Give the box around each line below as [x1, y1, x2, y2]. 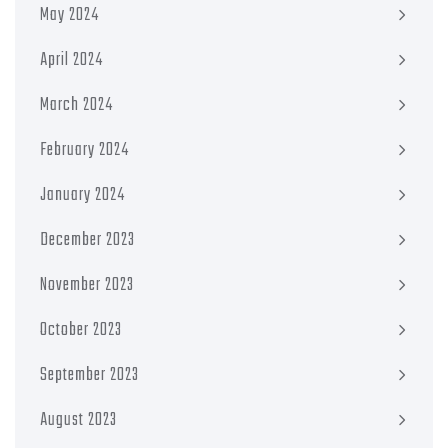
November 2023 [40, 270, 134, 300]
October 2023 [40, 315, 122, 345]
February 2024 [40, 135, 129, 165]
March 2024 [40, 90, 113, 120]
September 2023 [40, 360, 139, 390]
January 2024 [40, 180, 125, 210]
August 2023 [40, 405, 117, 435]
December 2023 [40, 225, 135, 255]
